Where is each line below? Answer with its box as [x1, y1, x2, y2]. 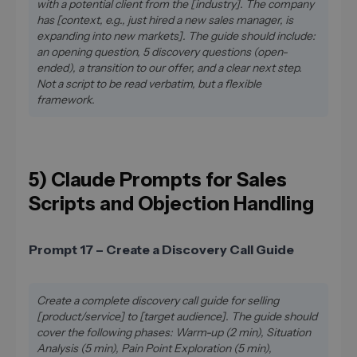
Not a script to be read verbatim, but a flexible [37, 76, 261, 91]
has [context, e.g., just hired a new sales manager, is [37, 12, 293, 27]
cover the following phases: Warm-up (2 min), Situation [37, 324, 311, 339]
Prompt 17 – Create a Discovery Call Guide [29, 241, 294, 257]
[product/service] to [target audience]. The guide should [37, 308, 317, 324]
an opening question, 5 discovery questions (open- [37, 44, 288, 59]
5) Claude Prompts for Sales [29, 167, 287, 191]
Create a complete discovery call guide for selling [37, 292, 279, 308]
